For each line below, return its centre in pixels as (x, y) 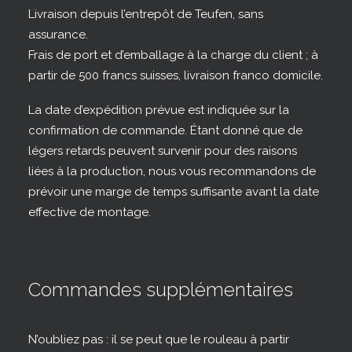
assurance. (58, 35)
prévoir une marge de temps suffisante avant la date (174, 192)
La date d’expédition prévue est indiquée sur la (159, 110)
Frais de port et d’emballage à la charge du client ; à (173, 55)
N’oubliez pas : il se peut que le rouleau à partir (159, 339)
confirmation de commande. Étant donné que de (165, 130)
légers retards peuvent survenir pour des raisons (163, 151)
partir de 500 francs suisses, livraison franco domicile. (176, 75)
